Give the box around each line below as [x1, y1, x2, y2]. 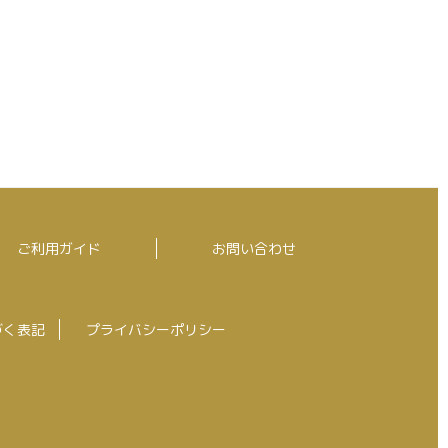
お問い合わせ [211, 239, 296, 259]
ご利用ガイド [16, 239, 101, 259]
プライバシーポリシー [86, 320, 226, 340]
